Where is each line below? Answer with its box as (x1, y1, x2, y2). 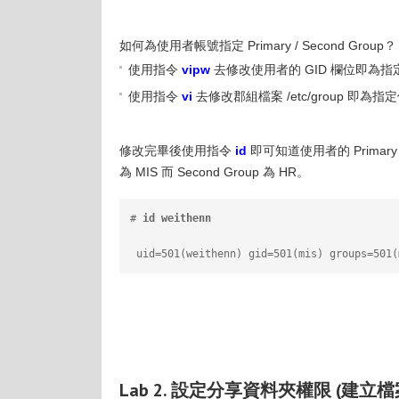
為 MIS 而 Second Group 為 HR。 (119, 165, 309, 179)
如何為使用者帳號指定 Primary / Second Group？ (119, 38, 396, 53)
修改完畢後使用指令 (119, 143, 232, 158)
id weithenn (142, 212, 211, 224)
